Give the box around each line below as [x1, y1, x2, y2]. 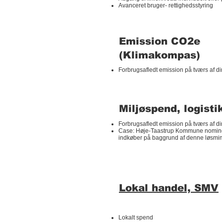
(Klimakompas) [119, 50, 200, 60]
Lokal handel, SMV [119, 182, 219, 193]
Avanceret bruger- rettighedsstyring [118, 2, 213, 9]
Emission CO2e [119, 36, 200, 47]
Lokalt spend [118, 214, 153, 221]
